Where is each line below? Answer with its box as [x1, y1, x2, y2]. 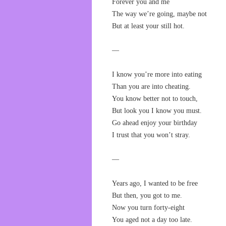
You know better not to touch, [112, 95, 198, 102]
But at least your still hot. [112, 22, 185, 30]
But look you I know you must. [112, 107, 202, 115]
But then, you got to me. [112, 192, 182, 199]
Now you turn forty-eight [112, 204, 185, 211]
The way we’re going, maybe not [112, 10, 207, 18]
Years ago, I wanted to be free [112, 180, 198, 187]
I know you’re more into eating [112, 71, 202, 78]
